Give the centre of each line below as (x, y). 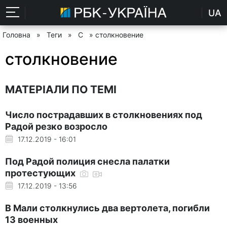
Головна (16, 35)
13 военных (31, 219)
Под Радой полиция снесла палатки (87, 161)
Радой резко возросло (56, 126)
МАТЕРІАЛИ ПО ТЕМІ (61, 89)
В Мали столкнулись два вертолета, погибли (107, 208)
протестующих (41, 173)
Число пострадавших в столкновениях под (104, 115)
